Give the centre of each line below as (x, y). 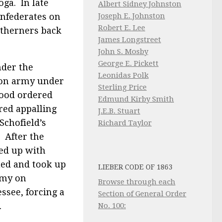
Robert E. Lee (122, 28)
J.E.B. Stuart (119, 111)
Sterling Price (122, 87)
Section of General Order (142, 194)
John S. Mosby (123, 52)
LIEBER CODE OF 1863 (135, 167)
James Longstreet (130, 40)
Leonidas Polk (123, 75)
